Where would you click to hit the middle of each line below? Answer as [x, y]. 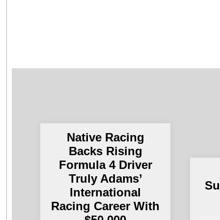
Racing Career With [106, 206]
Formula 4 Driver [105, 165]
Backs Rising [105, 151]
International [106, 192]
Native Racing [105, 137]
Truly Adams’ [105, 178]
